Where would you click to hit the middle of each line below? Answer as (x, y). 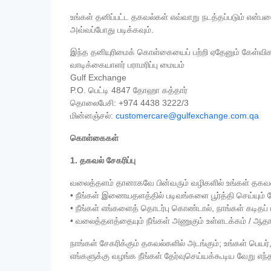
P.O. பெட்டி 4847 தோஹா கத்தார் (129, 90)
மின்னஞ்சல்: (93, 116)
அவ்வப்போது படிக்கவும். (112, 30)
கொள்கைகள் (94, 138)
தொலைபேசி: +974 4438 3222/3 (129, 103)
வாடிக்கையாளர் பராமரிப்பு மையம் (127, 65)
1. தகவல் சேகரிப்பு (103, 160)
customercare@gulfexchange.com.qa (187, 116)
